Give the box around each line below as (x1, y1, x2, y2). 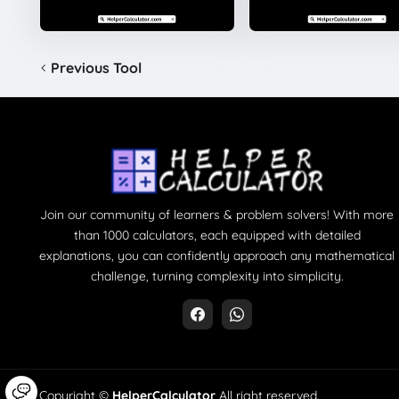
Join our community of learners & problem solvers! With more (40, 206, 395, 223)
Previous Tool (50, 58, 142, 77)
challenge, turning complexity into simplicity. (90, 267, 344, 284)
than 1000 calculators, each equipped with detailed (73, 226, 361, 243)
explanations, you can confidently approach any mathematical (39, 247, 395, 264)
